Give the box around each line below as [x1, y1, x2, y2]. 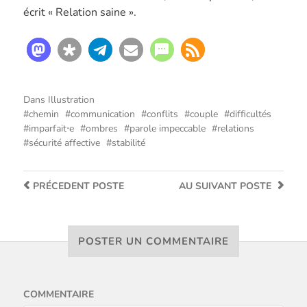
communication [70, 108, 135, 121]
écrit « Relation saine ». [23, 5, 136, 20]
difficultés [229, 108, 271, 121]
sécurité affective [28, 136, 100, 149]
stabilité [111, 136, 145, 149]
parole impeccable [129, 122, 206, 135]
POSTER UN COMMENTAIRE [78, 234, 229, 248]
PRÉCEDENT [32, 180, 90, 193]
